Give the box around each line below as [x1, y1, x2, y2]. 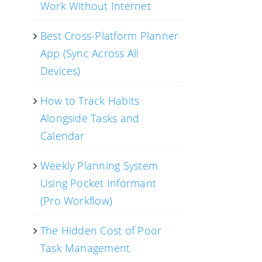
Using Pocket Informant [40, 176, 157, 190]
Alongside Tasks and [40, 111, 140, 125]
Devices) [40, 64, 81, 78]
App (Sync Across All [40, 46, 139, 60]
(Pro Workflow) [40, 194, 113, 208]
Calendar [40, 129, 85, 143]
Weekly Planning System [40, 158, 158, 173]
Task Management [40, 241, 130, 255]
